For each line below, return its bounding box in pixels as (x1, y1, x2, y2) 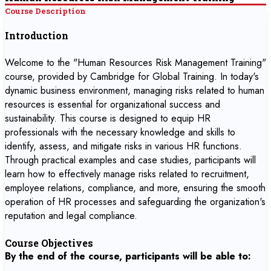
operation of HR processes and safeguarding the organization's (5, 195, 266, 209)
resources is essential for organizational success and (5, 97, 220, 111)
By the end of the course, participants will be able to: (5, 249, 251, 263)
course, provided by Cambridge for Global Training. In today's (5, 70, 259, 83)
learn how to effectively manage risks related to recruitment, (5, 167, 249, 181)
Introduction (5, 29, 68, 42)
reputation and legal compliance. (5, 209, 137, 223)
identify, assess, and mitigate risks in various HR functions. (5, 139, 242, 153)
